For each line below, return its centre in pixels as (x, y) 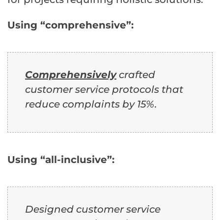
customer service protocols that (104, 90)
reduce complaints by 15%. (91, 104)
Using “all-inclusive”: (61, 160)
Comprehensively (71, 75)
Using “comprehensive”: (70, 25)
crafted (136, 75)
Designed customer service (93, 209)
